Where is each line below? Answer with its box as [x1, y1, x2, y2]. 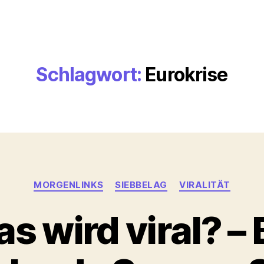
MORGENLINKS [34, 179, 104, 190]
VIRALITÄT [179, 179, 230, 190]
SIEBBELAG [115, 179, 168, 190]
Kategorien [131, 173, 184, 186]
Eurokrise [145, 63, 228, 86]
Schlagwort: [36, 63, 142, 86]
